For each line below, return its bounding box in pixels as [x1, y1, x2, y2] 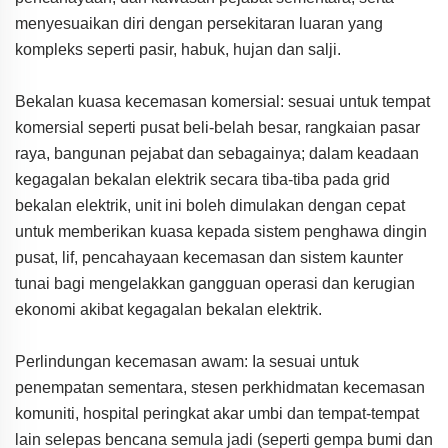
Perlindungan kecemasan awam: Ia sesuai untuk [15, 353, 359, 371]
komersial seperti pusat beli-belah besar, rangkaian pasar [15, 119, 420, 137]
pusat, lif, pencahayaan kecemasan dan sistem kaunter [15, 249, 403, 267]
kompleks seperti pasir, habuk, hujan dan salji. [15, 41, 341, 59]
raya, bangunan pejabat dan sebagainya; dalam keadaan [15, 145, 419, 163]
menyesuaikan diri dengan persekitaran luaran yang [15, 15, 383, 33]
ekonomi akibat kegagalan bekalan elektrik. [15, 301, 322, 319]
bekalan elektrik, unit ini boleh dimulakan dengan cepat [15, 197, 405, 215]
